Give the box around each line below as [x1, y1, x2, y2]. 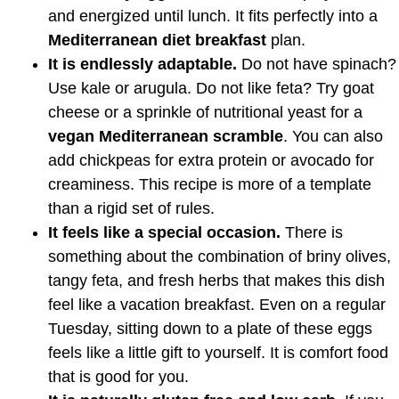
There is [281, 224, 343, 242]
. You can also [283, 127, 383, 146]
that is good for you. [48, 368, 189, 387]
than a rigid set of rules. [48, 199, 215, 218]
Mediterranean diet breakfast [48, 31, 266, 50]
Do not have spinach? [237, 55, 396, 74]
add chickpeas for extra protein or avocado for [48, 151, 374, 170]
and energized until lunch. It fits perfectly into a [48, 7, 378, 26]
